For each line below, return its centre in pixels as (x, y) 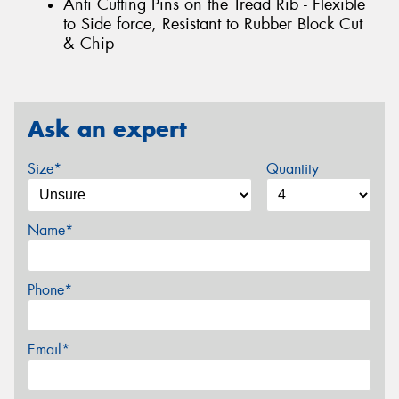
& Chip (89, 44)
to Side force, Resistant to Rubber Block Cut (213, 24)
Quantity (292, 168)
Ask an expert (107, 129)
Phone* (50, 289)
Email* (49, 349)
